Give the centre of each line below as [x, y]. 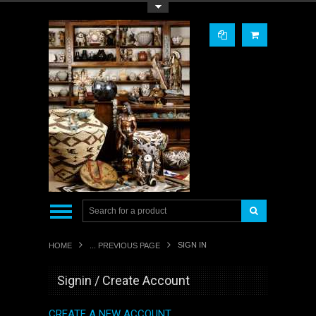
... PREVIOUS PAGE [125, 245]
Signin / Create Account [123, 280]
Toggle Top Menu [87, 7]
